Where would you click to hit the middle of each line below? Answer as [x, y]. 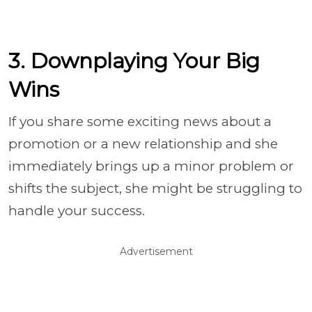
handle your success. [77, 210]
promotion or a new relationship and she [143, 143]
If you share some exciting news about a [140, 121]
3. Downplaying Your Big [134, 61]
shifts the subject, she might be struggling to [155, 188]
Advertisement [156, 251]
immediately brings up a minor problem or [151, 166]
